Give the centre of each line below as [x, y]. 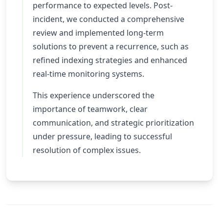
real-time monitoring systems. [88, 74]
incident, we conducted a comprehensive [109, 19]
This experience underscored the [94, 95]
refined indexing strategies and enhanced [110, 60]
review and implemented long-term [98, 33]
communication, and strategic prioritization [113, 123]
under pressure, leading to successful [102, 136]
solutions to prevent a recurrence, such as [111, 46]
